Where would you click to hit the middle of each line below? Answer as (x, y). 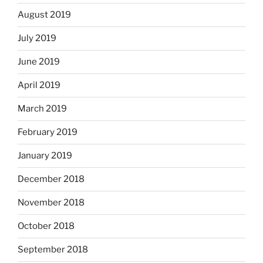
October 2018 (46, 226)
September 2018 (53, 250)
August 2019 (44, 15)
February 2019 (48, 132)
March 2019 (42, 109)
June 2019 (39, 62)
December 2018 (51, 179)
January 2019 (45, 156)
